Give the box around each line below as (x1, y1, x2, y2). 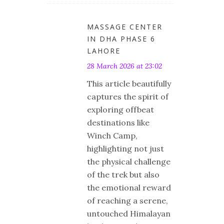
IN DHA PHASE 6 (87, 33, 155, 43)
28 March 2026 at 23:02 (87, 61, 162, 70)
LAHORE (87, 45, 120, 55)
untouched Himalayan (87, 208, 170, 218)
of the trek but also (87, 169, 159, 179)
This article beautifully (87, 78, 171, 88)
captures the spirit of (87, 91, 168, 101)
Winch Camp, (87, 130, 137, 140)
